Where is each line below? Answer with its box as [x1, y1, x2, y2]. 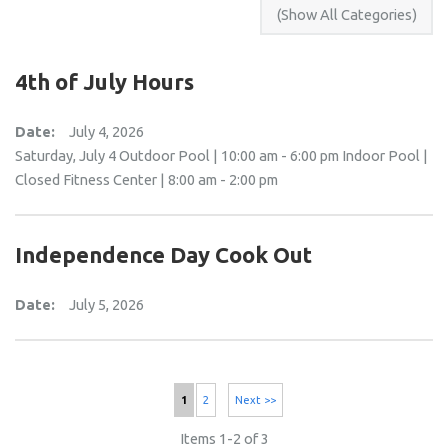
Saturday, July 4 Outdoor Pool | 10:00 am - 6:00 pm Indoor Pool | [14, 146, 428, 164]
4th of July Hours [14, 68, 194, 94]
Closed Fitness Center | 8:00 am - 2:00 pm [14, 170, 278, 188]
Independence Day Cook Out [14, 241, 312, 267]
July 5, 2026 [68, 295, 144, 313]
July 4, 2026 [68, 122, 144, 140]
